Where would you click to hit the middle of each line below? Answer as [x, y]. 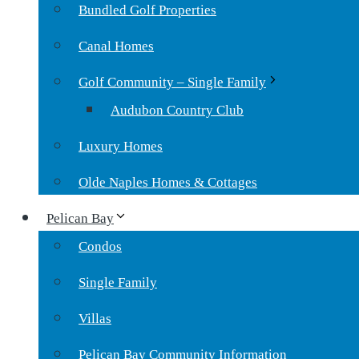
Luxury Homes [121, 146]
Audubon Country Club [177, 110]
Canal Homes [116, 46]
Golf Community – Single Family [172, 82]
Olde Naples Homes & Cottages [168, 182]
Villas [95, 319]
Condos [100, 246]
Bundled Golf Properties [147, 10]
